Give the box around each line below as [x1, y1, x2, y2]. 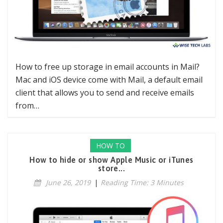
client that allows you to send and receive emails [15, 87, 194, 99]
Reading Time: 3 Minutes [100, 178, 184, 188]
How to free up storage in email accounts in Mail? [15, 61, 200, 73]
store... [98, 164, 125, 173]
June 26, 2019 [45, 178, 91, 188]
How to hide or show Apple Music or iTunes [29, 155, 194, 165]
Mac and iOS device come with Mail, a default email [15, 74, 203, 86]
